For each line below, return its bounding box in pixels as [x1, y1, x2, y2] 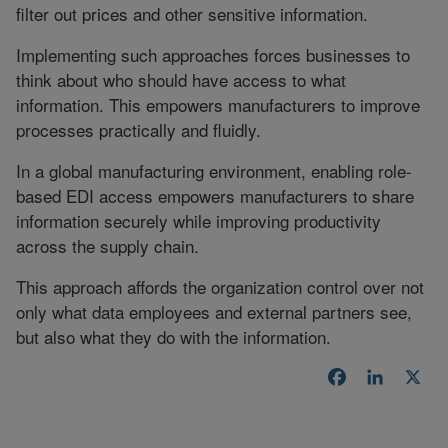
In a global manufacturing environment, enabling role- [16, 157, 412, 183]
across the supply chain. [16, 232, 199, 258]
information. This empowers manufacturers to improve [16, 91, 420, 117]
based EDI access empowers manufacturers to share [16, 182, 414, 208]
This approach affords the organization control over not [16, 273, 424, 299]
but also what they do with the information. [16, 323, 331, 349]
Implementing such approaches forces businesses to [16, 41, 410, 67]
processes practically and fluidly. [16, 116, 261, 142]
